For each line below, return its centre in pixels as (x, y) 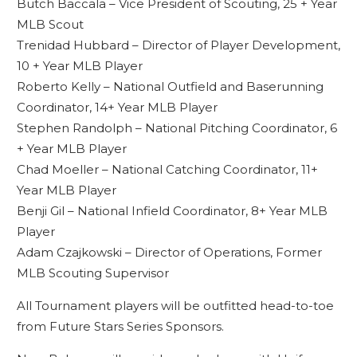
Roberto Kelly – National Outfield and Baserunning (170, 86)
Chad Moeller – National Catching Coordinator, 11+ (167, 169)
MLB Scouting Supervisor (92, 273)
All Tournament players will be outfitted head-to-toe (175, 306)
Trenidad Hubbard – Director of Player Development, (178, 45)
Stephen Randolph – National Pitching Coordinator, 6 (177, 128)
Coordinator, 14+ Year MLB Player (117, 107)
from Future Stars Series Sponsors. (120, 326)
